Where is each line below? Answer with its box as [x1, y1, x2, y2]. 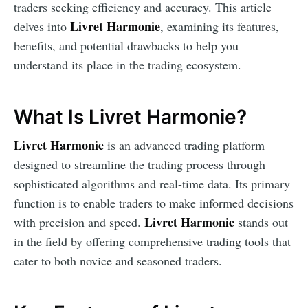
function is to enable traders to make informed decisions [14, 194, 294, 211]
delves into [14, 18, 70, 35]
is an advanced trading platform [104, 136, 265, 153]
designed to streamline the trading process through [14, 155, 265, 173]
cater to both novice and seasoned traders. [14, 252, 222, 269]
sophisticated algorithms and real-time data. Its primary [14, 175, 290, 192]
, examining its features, [160, 18, 279, 35]
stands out [234, 213, 288, 230]
